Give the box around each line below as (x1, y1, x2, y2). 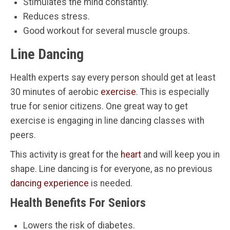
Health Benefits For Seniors (10, 195, 146, 210)
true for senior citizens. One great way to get (10, 101, 188, 111)
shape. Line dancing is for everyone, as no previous (10, 163, 213, 174)
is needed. (89, 178, 132, 188)
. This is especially (136, 86, 209, 97)
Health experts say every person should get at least (10, 72, 216, 83)
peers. (10, 129, 36, 140)
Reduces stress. (23, 11, 90, 22)
